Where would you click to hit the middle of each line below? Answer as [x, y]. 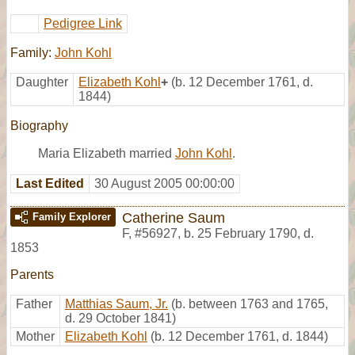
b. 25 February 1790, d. [249, 233]
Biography [39, 125]
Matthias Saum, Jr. [116, 303]
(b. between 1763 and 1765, [250, 303]
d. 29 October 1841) [120, 318]
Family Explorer [72, 216]
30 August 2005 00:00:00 [164, 183]
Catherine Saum [174, 217]
